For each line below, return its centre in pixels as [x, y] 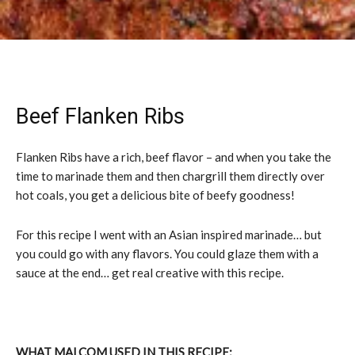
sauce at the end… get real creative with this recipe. [150, 272]
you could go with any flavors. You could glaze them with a [167, 253]
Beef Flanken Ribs [100, 116]
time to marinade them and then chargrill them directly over [170, 176]
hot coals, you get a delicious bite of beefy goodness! [155, 195]
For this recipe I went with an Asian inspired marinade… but [169, 234]
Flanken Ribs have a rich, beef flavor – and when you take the [174, 157]
